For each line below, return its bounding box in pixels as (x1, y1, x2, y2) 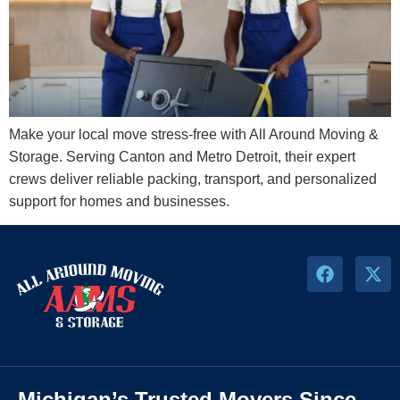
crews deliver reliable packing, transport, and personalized (9, 171, 377, 187)
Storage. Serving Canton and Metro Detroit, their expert (9, 148, 355, 164)
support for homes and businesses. (9, 193, 229, 209)
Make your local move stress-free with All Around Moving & (9, 126, 379, 142)
